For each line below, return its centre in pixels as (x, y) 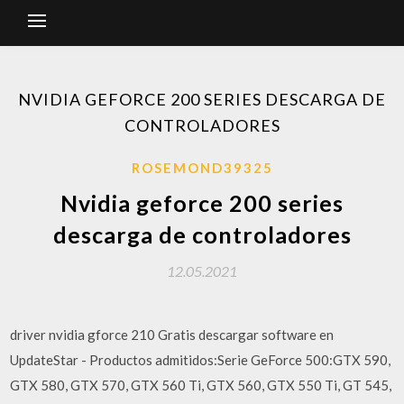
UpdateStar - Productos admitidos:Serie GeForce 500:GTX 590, (201, 360)
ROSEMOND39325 (202, 168)
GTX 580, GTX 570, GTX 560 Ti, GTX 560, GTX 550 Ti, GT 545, (201, 385)
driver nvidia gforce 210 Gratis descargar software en (172, 335)
